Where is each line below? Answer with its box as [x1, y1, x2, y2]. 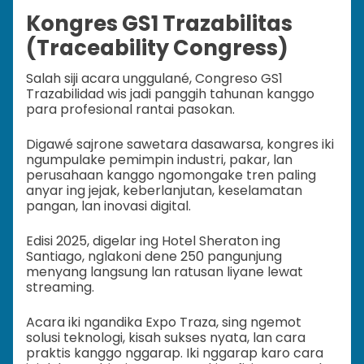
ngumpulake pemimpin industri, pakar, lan [26, 150, 292, 170]
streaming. [26, 278, 94, 297]
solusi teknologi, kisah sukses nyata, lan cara [26, 328, 305, 348]
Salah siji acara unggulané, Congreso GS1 [26, 69, 283, 89]
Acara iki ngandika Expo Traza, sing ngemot [26, 313, 301, 332]
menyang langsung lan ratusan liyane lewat [26, 262, 303, 282]
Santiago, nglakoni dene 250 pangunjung [26, 247, 282, 266]
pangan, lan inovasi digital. [26, 197, 191, 216]
